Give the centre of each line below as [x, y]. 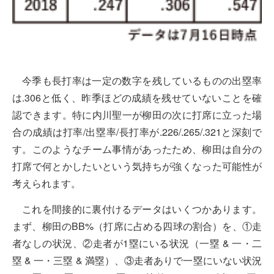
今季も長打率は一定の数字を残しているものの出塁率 [142, 80]
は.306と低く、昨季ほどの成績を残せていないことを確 [137, 97]
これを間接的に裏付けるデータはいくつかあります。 [142, 209]
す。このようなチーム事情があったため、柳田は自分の [137, 149]
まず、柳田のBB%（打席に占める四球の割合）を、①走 [137, 226]
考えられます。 [46, 183]
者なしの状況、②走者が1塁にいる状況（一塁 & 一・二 [137, 243]
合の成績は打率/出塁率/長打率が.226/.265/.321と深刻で [137, 131]
